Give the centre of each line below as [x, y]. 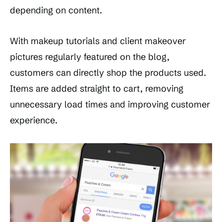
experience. [34, 120]
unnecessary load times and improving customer [110, 104]
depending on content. [56, 10]
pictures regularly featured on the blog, [90, 56]
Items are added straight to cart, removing [97, 88]
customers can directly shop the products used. [108, 72]
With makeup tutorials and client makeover [98, 41]
